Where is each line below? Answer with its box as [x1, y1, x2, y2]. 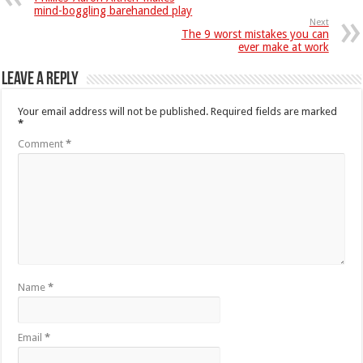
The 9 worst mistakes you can [181, 28, 329, 41]
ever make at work [237, 41, 329, 54]
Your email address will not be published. [18, 105, 209, 118]
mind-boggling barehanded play [34, 4, 193, 18]
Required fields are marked [211, 105, 338, 118]
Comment [18, 138, 66, 151]
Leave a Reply [2, 70, 79, 90]
